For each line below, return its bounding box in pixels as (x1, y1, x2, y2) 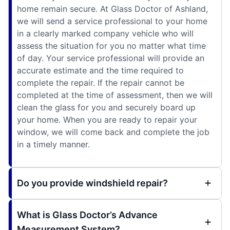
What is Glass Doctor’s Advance (17, 209, 158, 221)
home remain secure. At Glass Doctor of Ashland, (17, 4, 208, 14)
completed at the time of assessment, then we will (17, 90, 213, 101)
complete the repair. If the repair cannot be (17, 78, 184, 88)
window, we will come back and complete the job (17, 127, 209, 138)
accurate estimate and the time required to (17, 65, 184, 76)
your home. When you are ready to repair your (17, 114, 197, 125)
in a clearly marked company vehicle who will (17, 28, 194, 39)
